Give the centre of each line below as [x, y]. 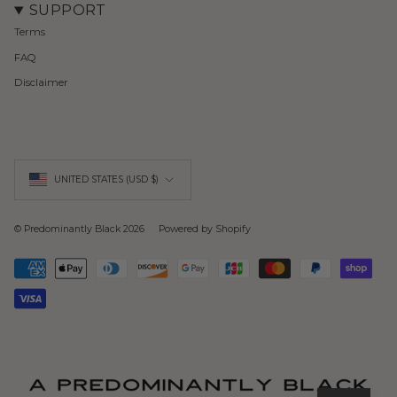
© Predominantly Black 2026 [79, 229]
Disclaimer [41, 82]
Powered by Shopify [205, 229]
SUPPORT [67, 11]
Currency [80, 166]
